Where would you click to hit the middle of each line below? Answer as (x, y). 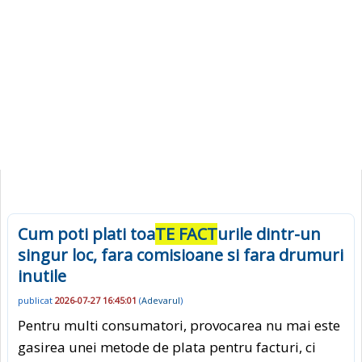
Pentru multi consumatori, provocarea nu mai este (179, 325)
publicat (36, 301)
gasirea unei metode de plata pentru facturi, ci (167, 347)
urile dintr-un (269, 234)
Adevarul (161, 301)
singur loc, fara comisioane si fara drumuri (181, 255)
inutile (42, 276)
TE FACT (186, 234)
